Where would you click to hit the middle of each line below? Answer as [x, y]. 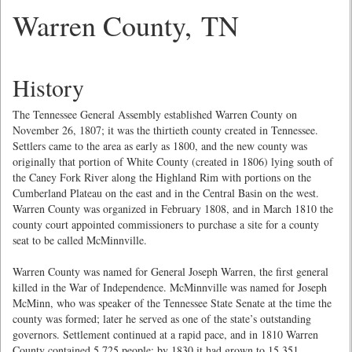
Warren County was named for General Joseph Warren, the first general [170, 271]
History [48, 87]
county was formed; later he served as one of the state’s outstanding [162, 319]
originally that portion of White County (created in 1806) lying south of [173, 161]
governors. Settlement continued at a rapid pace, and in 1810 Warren [165, 334]
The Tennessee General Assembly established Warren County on [155, 114]
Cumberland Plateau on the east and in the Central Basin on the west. [166, 193]
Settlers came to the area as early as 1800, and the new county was [160, 146]
